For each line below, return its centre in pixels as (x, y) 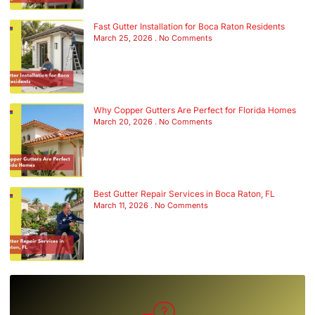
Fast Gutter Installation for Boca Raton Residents (189, 26)
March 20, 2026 (124, 121)
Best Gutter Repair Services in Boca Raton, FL (184, 193)
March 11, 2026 (122, 205)
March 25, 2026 (124, 38)
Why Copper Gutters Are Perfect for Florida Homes (195, 110)
